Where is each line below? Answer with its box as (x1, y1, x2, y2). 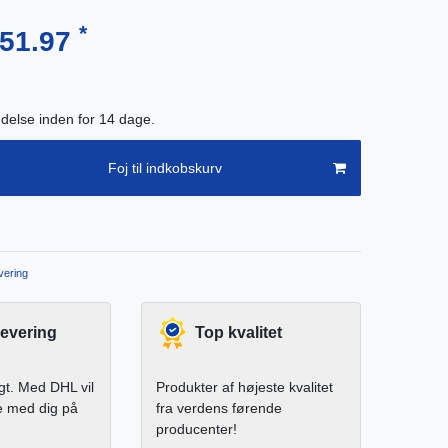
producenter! (156, 421, 237, 438)
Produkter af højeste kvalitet (156, 379, 333, 396)
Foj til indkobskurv (108, 159, 222, 176)
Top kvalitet (195, 324, 282, 342)
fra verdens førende (156, 400, 282, 417)
